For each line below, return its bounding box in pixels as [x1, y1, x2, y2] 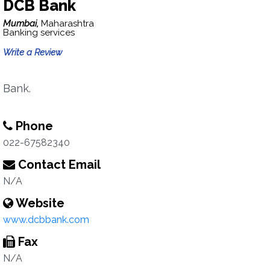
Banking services [3, 27, 75, 38]
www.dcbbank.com [3, 214, 89, 225]
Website [13, 196, 64, 210]
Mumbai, [3, 18, 41, 29]
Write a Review [3, 47, 62, 58]
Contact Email [15, 157, 101, 172]
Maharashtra [41, 18, 94, 29]
